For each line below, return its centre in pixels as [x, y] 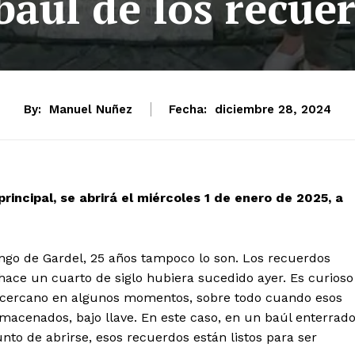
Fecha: [188, 109]
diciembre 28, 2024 [273, 110]
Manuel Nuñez [91, 109]
